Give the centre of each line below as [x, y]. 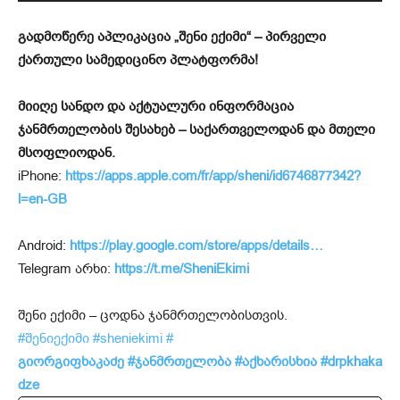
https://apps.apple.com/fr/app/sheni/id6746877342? [213, 176]
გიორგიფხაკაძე [71, 362]
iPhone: [42, 176]
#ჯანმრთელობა [179, 362]
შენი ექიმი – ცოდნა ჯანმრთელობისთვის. [153, 316]
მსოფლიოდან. [67, 153]
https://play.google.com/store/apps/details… [196, 246]
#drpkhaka [351, 362]
